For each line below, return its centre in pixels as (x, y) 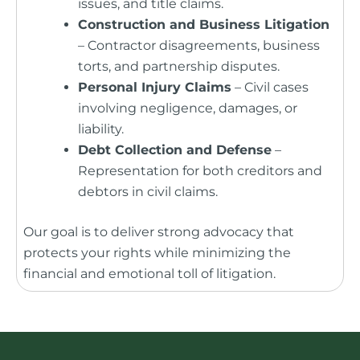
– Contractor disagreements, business (199, 46)
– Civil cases (270, 88)
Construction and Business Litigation (204, 25)
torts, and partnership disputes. (179, 67)
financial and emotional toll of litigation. (149, 274)
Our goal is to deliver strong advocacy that (159, 232)
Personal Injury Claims (155, 88)
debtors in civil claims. (148, 192)
